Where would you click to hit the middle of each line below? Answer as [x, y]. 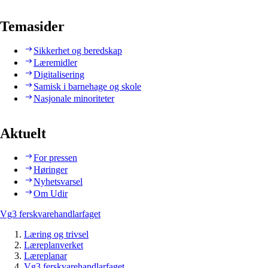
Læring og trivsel [56, 234]
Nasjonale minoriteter [74, 99]
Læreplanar [45, 256]
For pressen [55, 158]
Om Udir [51, 194]
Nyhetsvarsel [58, 182]
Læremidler [55, 63]
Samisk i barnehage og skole [87, 87]
